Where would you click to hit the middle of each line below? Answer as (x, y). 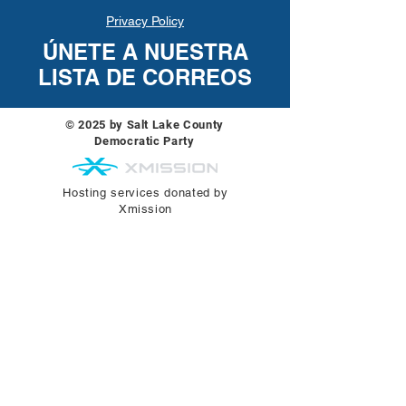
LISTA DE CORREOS (145, 77)
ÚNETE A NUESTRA (145, 52)
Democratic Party (145, 141)
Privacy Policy (145, 21)
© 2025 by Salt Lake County (145, 125)
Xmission (145, 209)
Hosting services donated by (145, 193)
